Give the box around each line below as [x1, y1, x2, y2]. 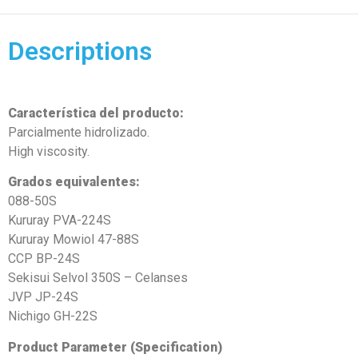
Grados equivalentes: [8, 174, 140, 190]
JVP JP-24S [8, 289, 78, 305]
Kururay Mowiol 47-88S [8, 232, 139, 248]
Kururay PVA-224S [8, 213, 111, 229]
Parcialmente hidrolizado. [8, 124, 149, 140]
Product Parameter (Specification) [8, 339, 222, 355]
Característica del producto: [8, 105, 184, 121]
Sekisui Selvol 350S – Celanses [8, 270, 188, 286]
